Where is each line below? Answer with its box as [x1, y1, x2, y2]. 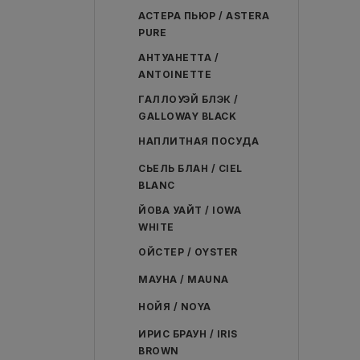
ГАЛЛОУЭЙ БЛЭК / [138, 93, 239, 105]
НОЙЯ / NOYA [138, 301, 211, 313]
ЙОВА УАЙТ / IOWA [138, 204, 241, 216]
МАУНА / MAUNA [138, 273, 229, 285]
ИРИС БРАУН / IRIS [138, 328, 238, 340]
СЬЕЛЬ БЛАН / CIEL [138, 162, 243, 174]
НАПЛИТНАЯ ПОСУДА [138, 135, 259, 147]
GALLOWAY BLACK [138, 110, 236, 122]
